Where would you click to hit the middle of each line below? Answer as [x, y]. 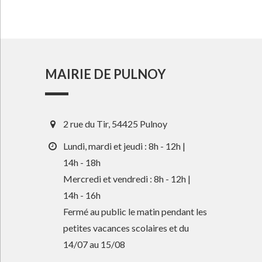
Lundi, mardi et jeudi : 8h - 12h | [125, 146]
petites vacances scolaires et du [126, 228]
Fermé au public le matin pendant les [135, 212]
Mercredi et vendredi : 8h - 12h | [127, 179]
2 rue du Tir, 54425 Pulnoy [116, 124]
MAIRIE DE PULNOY [106, 74]
